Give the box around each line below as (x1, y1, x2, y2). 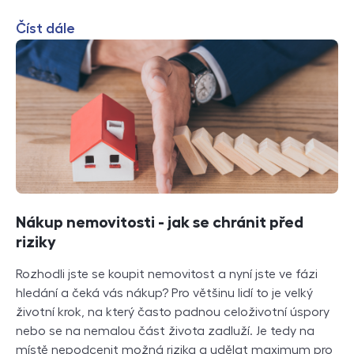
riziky (16, 234, 56, 250)
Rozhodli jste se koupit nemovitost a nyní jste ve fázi (16, 268, 318, 281)
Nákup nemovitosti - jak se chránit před (16, 214, 303, 231)
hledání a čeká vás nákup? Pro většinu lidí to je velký (16, 287, 313, 300)
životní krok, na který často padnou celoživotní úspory (16, 306, 330, 319)
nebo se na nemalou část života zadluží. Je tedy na (16, 325, 314, 338)
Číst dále (16, 21, 75, 36)
